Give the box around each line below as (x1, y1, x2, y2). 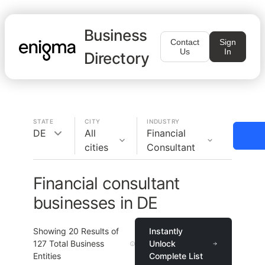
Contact (170, 37, 199, 47)
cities (85, 141, 108, 153)
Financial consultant (33, 173, 180, 193)
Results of (79, 226, 119, 236)
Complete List (148, 251, 203, 261)
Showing (33, 226, 69, 236)
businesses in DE (33, 193, 158, 213)
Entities (33, 251, 61, 261)
